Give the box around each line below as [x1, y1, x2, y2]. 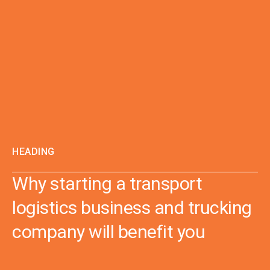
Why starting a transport [12, 172, 202, 194]
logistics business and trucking [12, 196, 252, 218]
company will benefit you [12, 221, 205, 242]
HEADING [12, 145, 55, 157]
